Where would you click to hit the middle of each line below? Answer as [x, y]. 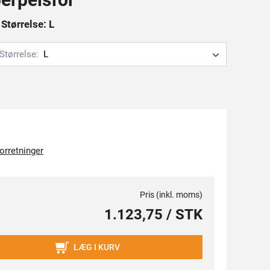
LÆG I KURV [97, 247]
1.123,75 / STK [153, 215]
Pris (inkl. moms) [171, 195]
